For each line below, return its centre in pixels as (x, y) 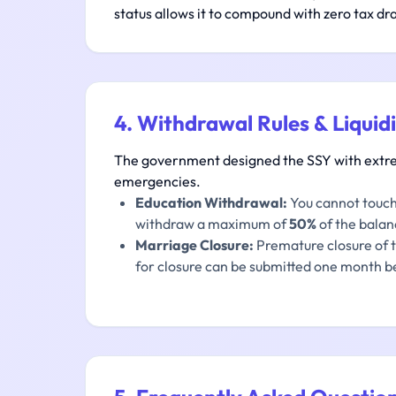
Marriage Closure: (194, 245)
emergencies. (157, 181)
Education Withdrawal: (211, 202)
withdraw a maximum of (212, 224)
